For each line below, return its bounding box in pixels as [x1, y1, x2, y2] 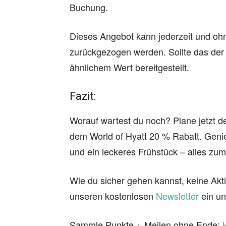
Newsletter [156, 189, 199, 202]
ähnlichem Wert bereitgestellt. [70, 61, 189, 74]
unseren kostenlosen [70, 189, 156, 202]
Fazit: [70, 90, 96, 102]
